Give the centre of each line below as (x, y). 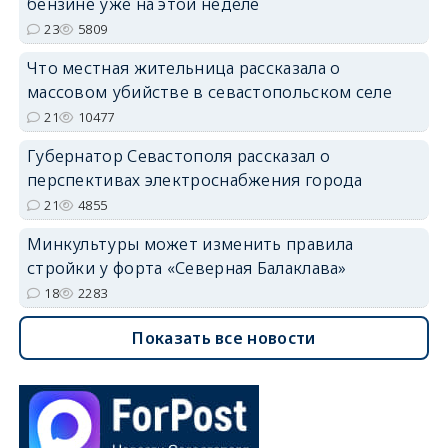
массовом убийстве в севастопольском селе (209, 92)
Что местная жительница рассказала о (183, 68)
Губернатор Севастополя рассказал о (178, 156)
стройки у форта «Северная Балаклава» (186, 268)
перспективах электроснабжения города (194, 180)
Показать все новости (224, 338)
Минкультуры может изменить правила (190, 244)
